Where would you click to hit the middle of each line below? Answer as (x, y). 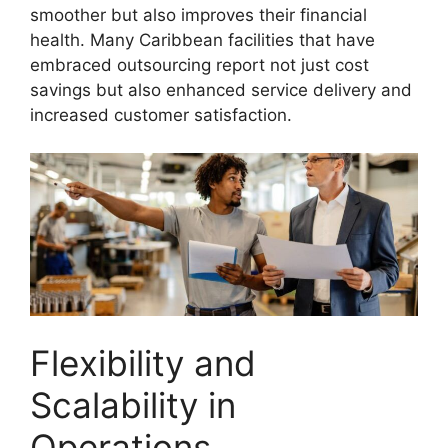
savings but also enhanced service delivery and (221, 89)
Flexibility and (143, 362)
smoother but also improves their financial (198, 14)
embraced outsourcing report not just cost (199, 64)
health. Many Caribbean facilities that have (202, 39)
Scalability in (133, 404)
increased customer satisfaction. (161, 114)
